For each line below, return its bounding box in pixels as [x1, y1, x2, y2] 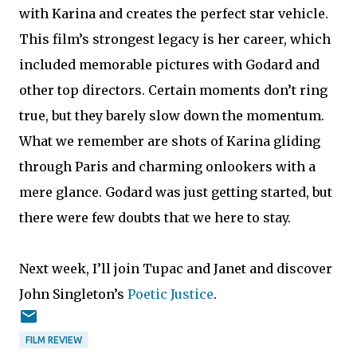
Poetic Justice [127, 285, 214, 302]
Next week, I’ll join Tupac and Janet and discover [19, 260, 332, 277]
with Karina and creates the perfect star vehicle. [19, 5, 328, 22]
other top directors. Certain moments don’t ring [19, 81, 328, 98]
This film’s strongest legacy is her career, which [19, 30, 331, 47]
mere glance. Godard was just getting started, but [19, 183, 332, 200]
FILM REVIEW [25, 334, 82, 345]
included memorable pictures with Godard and [19, 56, 320, 73]
